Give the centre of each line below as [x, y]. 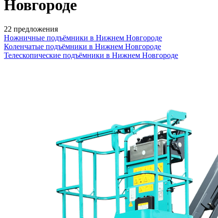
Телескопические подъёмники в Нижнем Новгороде [91, 55]
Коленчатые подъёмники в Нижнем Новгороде [82, 46]
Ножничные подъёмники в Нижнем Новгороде [83, 37]
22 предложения [31, 29]
